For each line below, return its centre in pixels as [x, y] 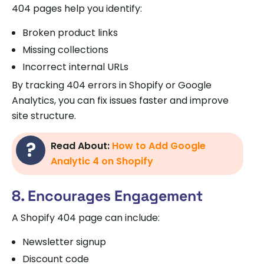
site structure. [44, 115]
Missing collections [65, 49]
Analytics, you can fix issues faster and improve [120, 100]
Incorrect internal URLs [75, 67]
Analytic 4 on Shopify [102, 161]
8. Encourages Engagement [107, 195]
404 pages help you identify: [77, 8]
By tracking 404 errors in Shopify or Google [112, 85]
